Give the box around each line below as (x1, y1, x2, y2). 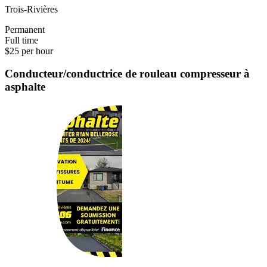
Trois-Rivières (5, 4, 58, 14)
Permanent (5, 24, 45, 35)
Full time (5, 35, 38, 45)
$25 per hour (5, 45, 53, 56)
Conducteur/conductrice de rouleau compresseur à (5, 67, 250, 80)
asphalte (5, 80, 45, 94)
